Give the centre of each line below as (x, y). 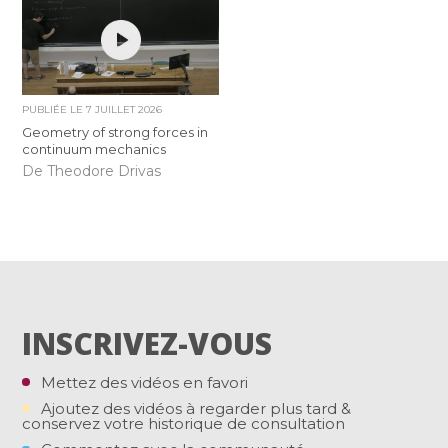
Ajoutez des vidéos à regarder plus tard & (196, 408)
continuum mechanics (94, 149)
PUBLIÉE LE (54, 110)
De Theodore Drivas (92, 170)
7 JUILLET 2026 (124, 110)
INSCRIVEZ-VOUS (147, 343)
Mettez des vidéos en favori (145, 382)
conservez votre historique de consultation (184, 423)
